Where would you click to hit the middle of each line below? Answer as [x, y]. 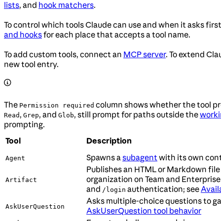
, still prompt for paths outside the [137, 115]
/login [114, 190]
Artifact [21, 180]
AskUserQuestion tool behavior [144, 211]
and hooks [23, 35]
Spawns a [104, 158]
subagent [140, 158]
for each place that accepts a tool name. [116, 35]
